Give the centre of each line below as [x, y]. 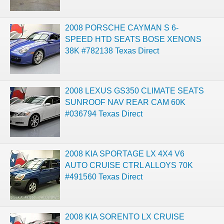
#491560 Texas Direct [104, 176]
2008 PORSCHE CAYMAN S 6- [122, 27]
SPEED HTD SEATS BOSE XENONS [133, 39]
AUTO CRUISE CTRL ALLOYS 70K [129, 165]
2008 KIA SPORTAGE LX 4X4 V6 [125, 153]
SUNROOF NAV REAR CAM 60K [125, 102]
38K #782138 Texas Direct [112, 50]
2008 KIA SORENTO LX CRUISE [125, 216]
